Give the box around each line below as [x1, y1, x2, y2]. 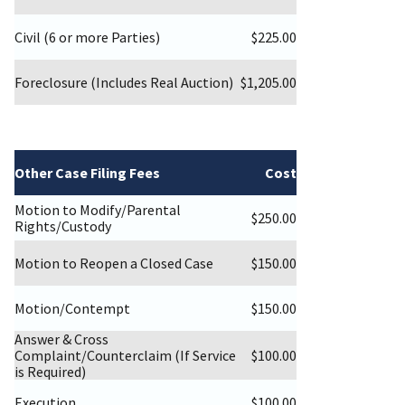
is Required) [14, 363, 86, 381]
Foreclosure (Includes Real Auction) [14, 73, 233, 92]
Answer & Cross [14, 330, 108, 349]
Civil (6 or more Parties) [14, 28, 160, 47]
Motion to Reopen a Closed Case [14, 254, 213, 273]
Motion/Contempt [14, 299, 130, 318]
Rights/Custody [14, 217, 111, 236]
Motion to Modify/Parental [14, 201, 181, 220]
